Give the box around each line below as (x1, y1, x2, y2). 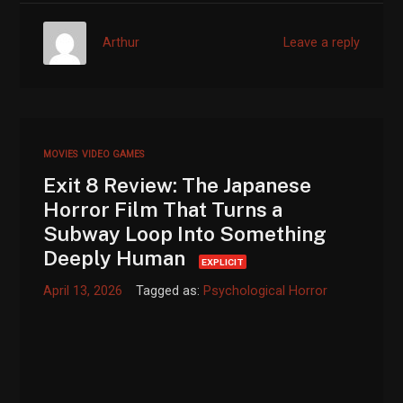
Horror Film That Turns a (43, 196, 283, 221)
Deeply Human (43, 245, 186, 270)
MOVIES (43, 148, 78, 160)
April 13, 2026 (43, 282, 123, 299)
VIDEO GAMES (82, 148, 145, 160)
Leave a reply (282, 34, 360, 50)
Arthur (103, 34, 140, 50)
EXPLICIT (201, 255, 245, 267)
